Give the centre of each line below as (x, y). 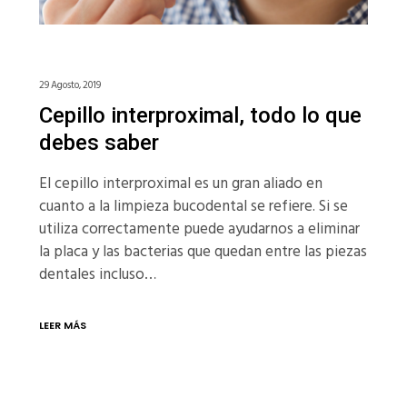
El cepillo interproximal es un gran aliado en (180, 184)
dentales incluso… (97, 275)
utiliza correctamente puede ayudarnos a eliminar (199, 229)
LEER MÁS (62, 326)
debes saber (99, 143)
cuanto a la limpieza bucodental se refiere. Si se (193, 207)
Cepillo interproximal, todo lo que (200, 116)
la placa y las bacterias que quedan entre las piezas (203, 252)
